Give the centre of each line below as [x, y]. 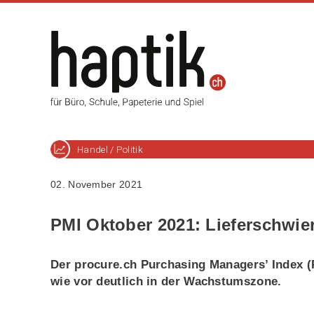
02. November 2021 [97, 185]
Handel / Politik [110, 149]
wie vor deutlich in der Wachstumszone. [166, 281]
